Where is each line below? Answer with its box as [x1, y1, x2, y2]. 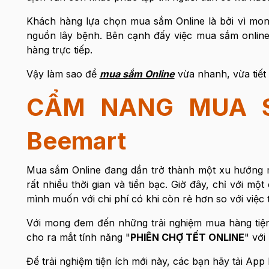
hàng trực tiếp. [26, 44, 92, 56]
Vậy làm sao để [26, 68, 100, 80]
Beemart [26, 126, 126, 156]
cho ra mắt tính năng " [26, 231, 130, 243]
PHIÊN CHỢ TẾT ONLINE [130, 231, 244, 243]
